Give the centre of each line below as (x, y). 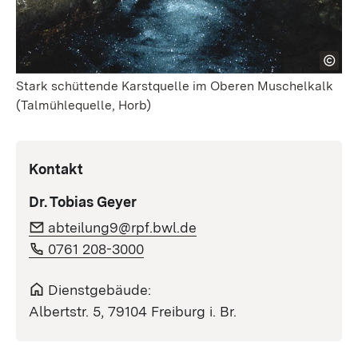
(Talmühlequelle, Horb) (84, 105)
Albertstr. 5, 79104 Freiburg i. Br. (133, 312)
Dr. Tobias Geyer (83, 202)
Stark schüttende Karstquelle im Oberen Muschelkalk (175, 86)
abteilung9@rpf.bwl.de (122, 228)
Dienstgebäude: (99, 290)
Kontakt (56, 169)
